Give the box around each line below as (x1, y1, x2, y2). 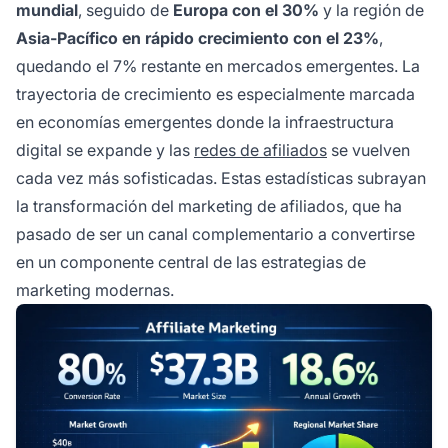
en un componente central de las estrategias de (16, 252, 366, 273)
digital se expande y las (16, 140, 194, 161)
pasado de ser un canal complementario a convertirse (16, 224, 415, 245)
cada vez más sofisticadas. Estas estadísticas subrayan (16, 168, 426, 189)
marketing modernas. (16, 280, 174, 301)
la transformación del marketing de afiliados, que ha (16, 196, 402, 217)
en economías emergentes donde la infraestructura (16, 112, 394, 133)
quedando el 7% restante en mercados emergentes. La (16, 56, 420, 77)
